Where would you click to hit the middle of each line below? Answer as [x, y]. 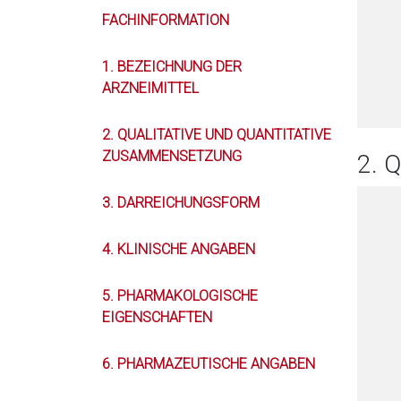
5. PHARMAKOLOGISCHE [180, 296]
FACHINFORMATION [166, 20]
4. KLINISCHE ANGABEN [179, 249]
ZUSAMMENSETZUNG [172, 156]
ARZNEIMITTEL [150, 88]
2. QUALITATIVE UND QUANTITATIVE [217, 135]
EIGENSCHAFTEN [157, 317]
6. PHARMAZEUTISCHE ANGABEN [209, 364]
